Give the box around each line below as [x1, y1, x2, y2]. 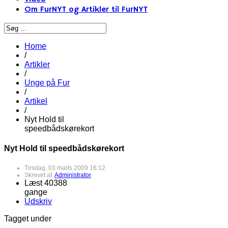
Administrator [54, 171, 91, 179]
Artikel [24, 97, 47, 105]
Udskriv [24, 196, 52, 206]
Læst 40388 [24, 178, 67, 187]
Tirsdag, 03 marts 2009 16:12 [24, 164, 105, 172]
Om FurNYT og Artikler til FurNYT [24, 5, 148, 15]
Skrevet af [24, 171, 54, 179]
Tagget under [4, 214, 51, 223]
